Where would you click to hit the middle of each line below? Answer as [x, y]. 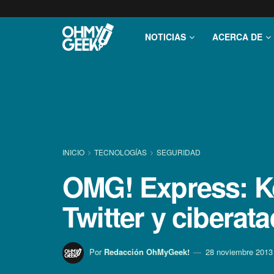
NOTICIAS [165, 37]
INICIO [74, 152]
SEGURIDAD [179, 152]
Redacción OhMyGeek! [147, 251]
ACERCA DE [237, 37]
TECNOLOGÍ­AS [120, 152]
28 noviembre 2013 [239, 251]
